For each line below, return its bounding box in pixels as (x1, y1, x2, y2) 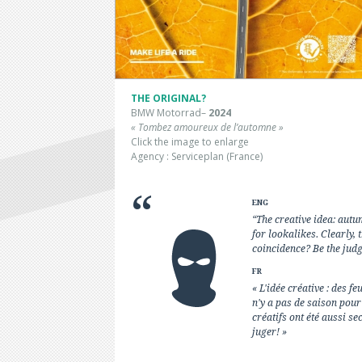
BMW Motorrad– (131, 106, 206, 120)
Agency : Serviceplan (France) (131, 149, 263, 164)
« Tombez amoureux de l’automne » (131, 120, 284, 135)
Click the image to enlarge (131, 135, 249, 149)
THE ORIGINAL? (131, 91, 206, 106)
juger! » (252, 326, 287, 338)
